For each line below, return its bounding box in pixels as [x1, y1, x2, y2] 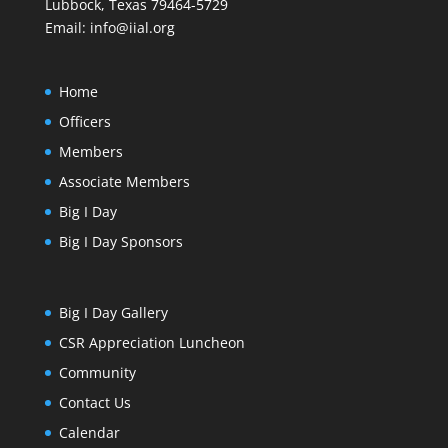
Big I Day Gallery [58, 303, 168, 323]
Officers [58, 112, 111, 132]
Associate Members [58, 172, 190, 192]
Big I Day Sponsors [58, 232, 183, 252]
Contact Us [58, 393, 131, 413]
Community [58, 363, 136, 383]
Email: [44, 18, 90, 37]
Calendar [58, 423, 120, 443]
